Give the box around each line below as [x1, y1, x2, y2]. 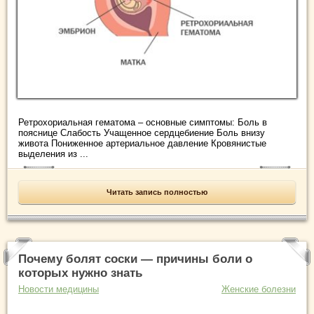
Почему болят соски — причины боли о [18, 252, 252, 266]
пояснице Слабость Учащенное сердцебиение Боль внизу [18, 128, 265, 139]
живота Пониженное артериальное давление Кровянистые [18, 138, 266, 149]
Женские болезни [221, 284, 296, 295]
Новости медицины [18, 284, 99, 295]
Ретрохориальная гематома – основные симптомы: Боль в [18, 117, 267, 128]
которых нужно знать [18, 266, 142, 280]
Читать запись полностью [107, 188, 207, 197]
